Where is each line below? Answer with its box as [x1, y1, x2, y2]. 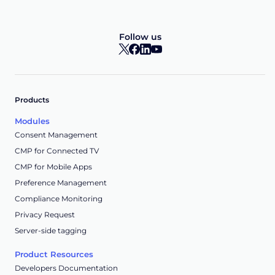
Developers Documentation [15, 263, 118, 273]
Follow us [118, 31, 161, 43]
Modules [15, 116, 50, 126]
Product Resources [15, 249, 93, 260]
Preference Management [15, 178, 107, 188]
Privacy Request [15, 210, 75, 220]
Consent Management [15, 130, 98, 140]
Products [15, 95, 49, 105]
